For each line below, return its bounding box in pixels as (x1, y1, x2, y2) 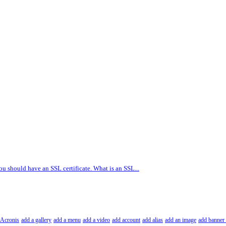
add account (112, 216, 140, 223)
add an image (165, 216, 196, 223)
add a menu (53, 216, 81, 223)
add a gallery (21, 216, 51, 223)
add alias (142, 216, 163, 223)
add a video (83, 216, 110, 223)
